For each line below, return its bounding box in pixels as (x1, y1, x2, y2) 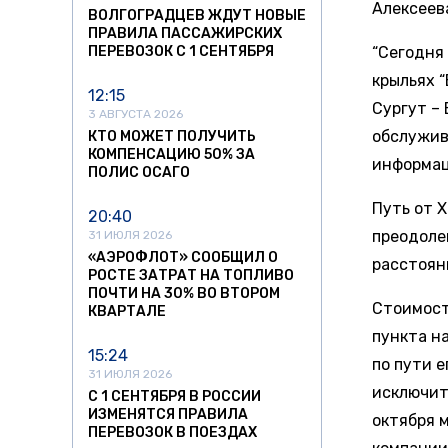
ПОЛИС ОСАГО (88, 164, 190, 182)
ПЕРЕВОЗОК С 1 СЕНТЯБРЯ (88, 43, 274, 61)
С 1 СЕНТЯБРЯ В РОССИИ (88, 388, 261, 406)
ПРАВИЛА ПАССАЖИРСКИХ (88, 25, 282, 43)
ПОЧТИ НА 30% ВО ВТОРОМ (88, 285, 280, 303)
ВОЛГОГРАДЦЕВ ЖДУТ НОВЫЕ (88, 7, 306, 25)
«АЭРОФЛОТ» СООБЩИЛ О (88, 249, 278, 267)
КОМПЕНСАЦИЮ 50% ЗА (88, 146, 255, 164)
